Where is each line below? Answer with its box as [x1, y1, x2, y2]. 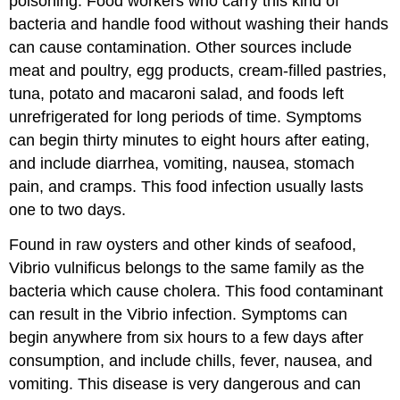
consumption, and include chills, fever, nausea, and [9, 351, 373, 370]
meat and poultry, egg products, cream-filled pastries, [9, 62, 387, 80]
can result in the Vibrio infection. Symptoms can [9, 304, 348, 323]
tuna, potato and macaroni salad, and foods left [9, 85, 345, 104]
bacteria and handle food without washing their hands [9, 15, 389, 34]
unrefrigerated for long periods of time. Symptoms [9, 108, 362, 127]
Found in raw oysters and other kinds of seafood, [9, 235, 357, 254]
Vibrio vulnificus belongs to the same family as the [9, 258, 365, 277]
